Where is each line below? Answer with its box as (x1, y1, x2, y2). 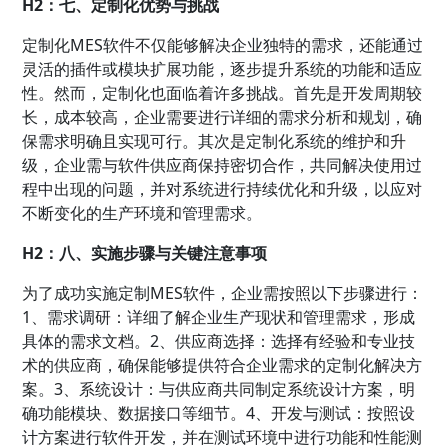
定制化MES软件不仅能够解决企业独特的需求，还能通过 (22, 33, 424, 56)
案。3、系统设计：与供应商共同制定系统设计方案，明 (22, 377, 416, 400)
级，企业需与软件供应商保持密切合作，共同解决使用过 (22, 153, 423, 176)
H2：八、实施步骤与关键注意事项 (22, 241, 268, 264)
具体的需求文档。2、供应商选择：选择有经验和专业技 (22, 329, 416, 352)
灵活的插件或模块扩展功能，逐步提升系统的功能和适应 (22, 57, 423, 80)
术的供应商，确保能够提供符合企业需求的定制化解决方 (22, 353, 423, 376)
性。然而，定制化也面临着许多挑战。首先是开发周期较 (22, 81, 423, 104)
